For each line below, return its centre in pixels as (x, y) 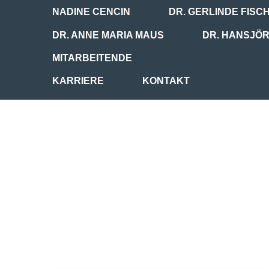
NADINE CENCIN (91, 12)
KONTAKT (166, 81)
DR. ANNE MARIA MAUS (108, 35)
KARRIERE (78, 81)
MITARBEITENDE (92, 58)
